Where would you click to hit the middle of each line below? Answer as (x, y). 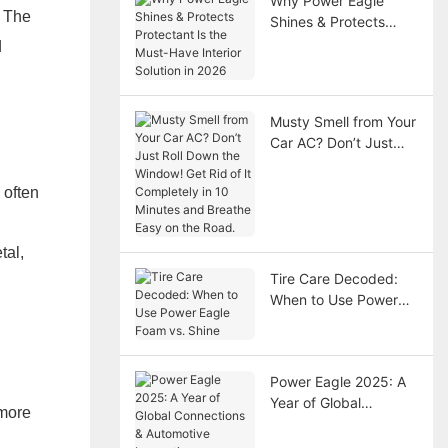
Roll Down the (314, 163)
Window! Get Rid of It (338, 184)
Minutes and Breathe (337, 226)
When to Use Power (333, 299)
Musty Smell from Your (342, 121)
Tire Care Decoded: (333, 278)
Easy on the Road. (328, 247)
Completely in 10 (324, 205)
